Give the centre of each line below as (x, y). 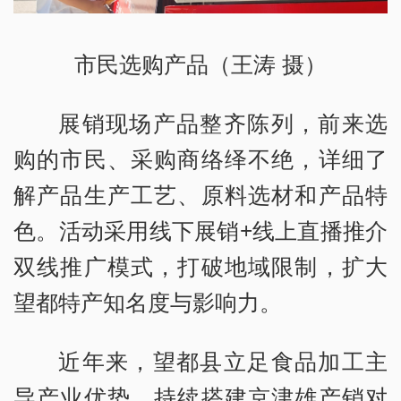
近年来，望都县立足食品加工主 (223, 361)
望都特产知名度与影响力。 (148, 302)
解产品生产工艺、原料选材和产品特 (200, 195)
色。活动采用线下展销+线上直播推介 (200, 230)
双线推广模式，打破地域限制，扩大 (200, 266)
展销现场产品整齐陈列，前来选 (223, 123)
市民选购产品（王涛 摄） (200, 64)
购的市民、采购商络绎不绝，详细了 (200, 159)
